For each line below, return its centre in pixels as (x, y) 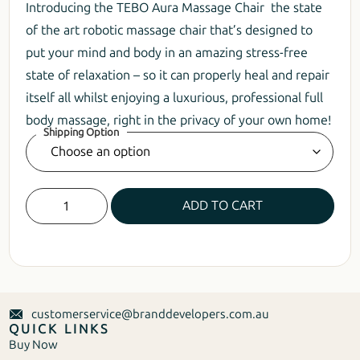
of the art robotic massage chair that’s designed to (170, 30)
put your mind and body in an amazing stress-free (167, 52)
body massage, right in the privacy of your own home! (179, 120)
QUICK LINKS (59, 329)
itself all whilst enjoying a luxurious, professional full (175, 97)
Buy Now (34, 344)
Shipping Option (82, 132)
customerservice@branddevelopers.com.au (150, 314)
